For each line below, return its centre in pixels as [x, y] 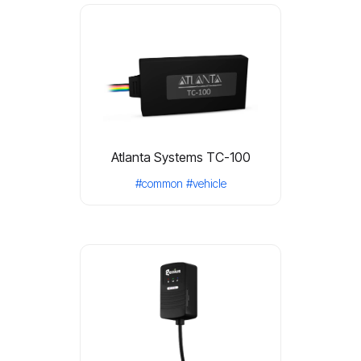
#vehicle [206, 183]
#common [159, 183]
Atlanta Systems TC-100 [180, 157]
